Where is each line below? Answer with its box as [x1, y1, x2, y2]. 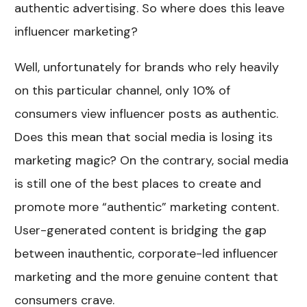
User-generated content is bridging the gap [14, 222, 267, 239]
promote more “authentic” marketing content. [14, 199, 280, 216]
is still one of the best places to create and [14, 175, 262, 193]
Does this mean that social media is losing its [14, 129, 273, 146]
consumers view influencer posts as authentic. [14, 106, 279, 123]
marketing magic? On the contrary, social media [14, 152, 289, 169]
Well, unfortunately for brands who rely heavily [14, 59, 280, 76]
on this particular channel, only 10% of [14, 82, 231, 99]
